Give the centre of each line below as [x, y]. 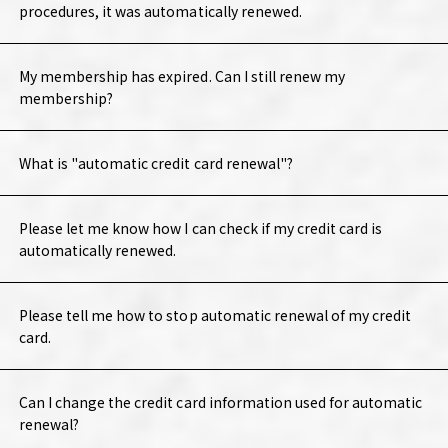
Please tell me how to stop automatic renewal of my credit [215, 315]
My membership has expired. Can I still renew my [182, 76]
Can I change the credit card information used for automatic [220, 402]
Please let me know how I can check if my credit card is [200, 228]
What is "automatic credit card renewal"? [155, 163]
